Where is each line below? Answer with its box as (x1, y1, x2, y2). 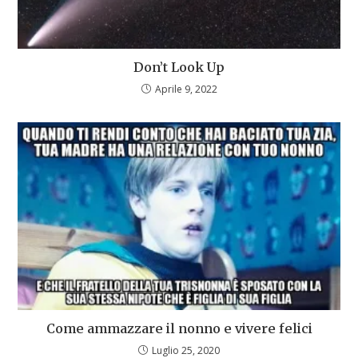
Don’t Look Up (133, 58, 225, 75)
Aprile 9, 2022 (154, 82, 217, 96)
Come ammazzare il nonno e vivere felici (46, 320, 312, 336)
